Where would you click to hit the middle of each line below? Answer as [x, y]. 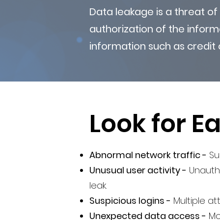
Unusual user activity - [138, 170]
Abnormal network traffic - [148, 155]
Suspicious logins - [130, 201]
